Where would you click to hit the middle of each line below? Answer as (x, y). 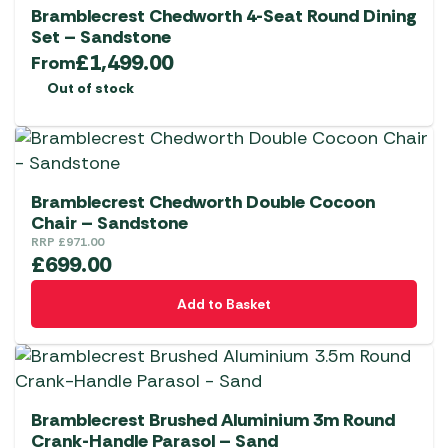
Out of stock (90, 88)
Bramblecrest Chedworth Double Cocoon (203, 202)
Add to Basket (224, 304)
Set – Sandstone (101, 37)
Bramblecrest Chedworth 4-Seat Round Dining (224, 16)
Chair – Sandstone (109, 223)
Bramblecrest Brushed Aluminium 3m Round (213, 420)
